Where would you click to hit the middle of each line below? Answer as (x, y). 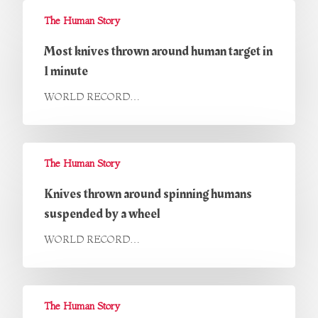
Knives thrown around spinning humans (148, 194)
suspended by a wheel (102, 214)
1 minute (66, 71)
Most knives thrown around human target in (158, 51)
